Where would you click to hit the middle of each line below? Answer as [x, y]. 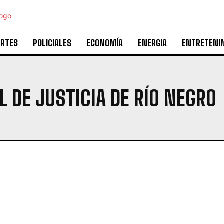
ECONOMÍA [104, 43]
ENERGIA [152, 43]
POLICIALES [52, 43]
